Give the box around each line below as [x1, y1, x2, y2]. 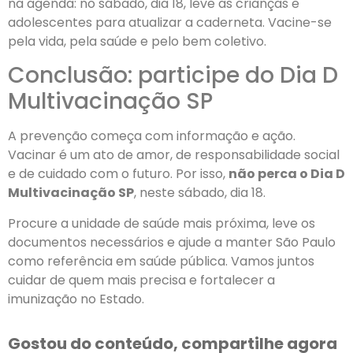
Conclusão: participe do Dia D [8, 60, 338, 91]
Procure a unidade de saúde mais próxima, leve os [8, 214, 315, 232]
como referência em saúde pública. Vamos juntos [8, 251, 314, 270]
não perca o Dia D [229, 165, 345, 184]
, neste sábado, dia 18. [134, 184, 266, 203]
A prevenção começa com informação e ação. [8, 127, 295, 146]
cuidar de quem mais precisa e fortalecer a [8, 270, 275, 289]
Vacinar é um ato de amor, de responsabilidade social [8, 146, 340, 165]
